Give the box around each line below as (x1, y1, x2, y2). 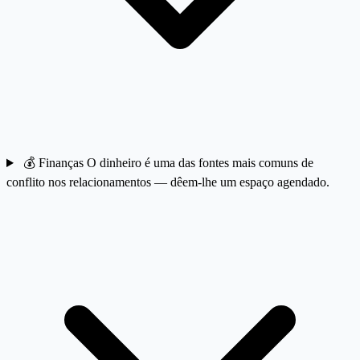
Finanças (38, 156, 87, 170)
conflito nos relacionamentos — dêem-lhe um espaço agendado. (6, 175, 329, 190)
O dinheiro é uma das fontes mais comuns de (86, 156, 313, 170)
